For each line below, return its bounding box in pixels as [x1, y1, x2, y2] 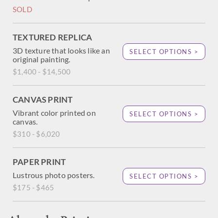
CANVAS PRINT [13, 94, 73, 105]
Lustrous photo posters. [13, 170, 95, 180]
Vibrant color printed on [13, 108, 96, 117]
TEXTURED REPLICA [13, 32, 92, 42]
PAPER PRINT [13, 157, 66, 167]
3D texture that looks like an [13, 46, 110, 55]
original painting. [13, 54, 71, 64]
